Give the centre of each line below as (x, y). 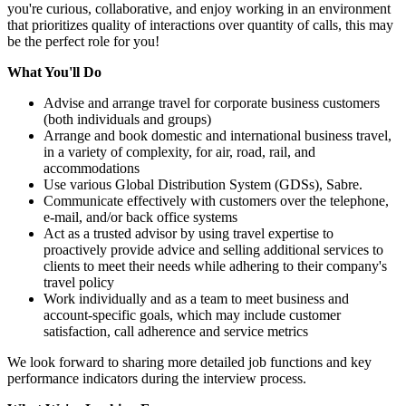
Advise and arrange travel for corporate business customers (212, 102)
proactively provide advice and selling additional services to (213, 249)
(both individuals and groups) (127, 119)
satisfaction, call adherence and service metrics (176, 331)
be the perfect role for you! (83, 41)
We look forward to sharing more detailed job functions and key (189, 362)
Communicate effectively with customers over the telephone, (216, 200)
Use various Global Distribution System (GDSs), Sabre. (203, 184)
